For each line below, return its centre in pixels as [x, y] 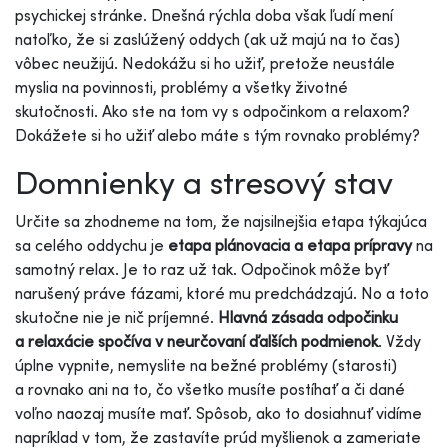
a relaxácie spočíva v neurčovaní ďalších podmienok [196, 340]
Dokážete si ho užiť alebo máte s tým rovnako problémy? [217, 134]
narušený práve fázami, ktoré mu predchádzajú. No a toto [222, 292]
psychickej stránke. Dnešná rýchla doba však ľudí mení [204, 14]
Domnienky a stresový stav [204, 181]
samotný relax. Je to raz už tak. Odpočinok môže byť [201, 268]
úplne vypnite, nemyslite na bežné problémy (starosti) [206, 364]
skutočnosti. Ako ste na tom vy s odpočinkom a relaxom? [212, 110]
